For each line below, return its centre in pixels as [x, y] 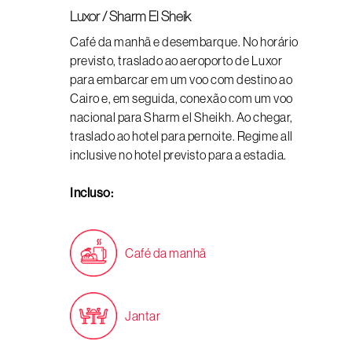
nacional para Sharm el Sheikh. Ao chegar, [181, 117]
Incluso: [92, 193]
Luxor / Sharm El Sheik [130, 16]
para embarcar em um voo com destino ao [181, 79]
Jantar [143, 316]
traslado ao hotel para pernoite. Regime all [181, 136]
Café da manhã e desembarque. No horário [184, 42]
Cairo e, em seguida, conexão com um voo [181, 98]
